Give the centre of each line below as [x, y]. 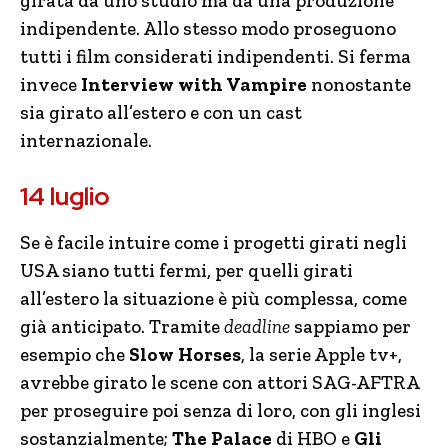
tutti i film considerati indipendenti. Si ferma [215, 56]
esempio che [72, 354]
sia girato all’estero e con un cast [161, 112]
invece [48, 84]
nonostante [359, 84]
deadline [257, 326]
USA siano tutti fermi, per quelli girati [186, 270]
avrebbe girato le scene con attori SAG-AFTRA [219, 382]
